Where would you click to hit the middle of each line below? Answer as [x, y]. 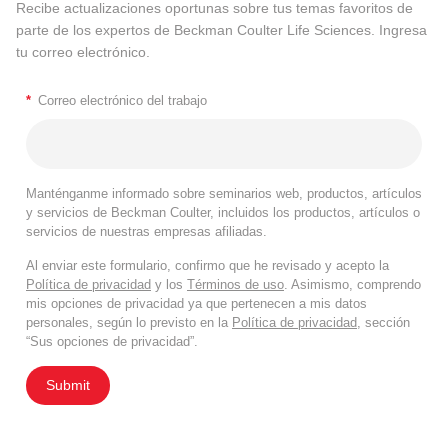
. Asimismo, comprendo [352, 285]
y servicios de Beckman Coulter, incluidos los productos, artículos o [223, 213]
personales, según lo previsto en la [129, 323]
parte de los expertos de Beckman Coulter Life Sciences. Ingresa [221, 29]
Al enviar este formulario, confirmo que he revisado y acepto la [207, 266]
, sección [383, 323]
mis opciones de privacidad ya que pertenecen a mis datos [196, 304]
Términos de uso [235, 285]
